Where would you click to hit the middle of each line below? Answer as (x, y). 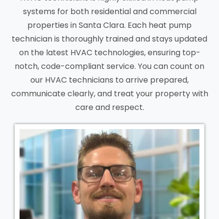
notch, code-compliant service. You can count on (109, 66)
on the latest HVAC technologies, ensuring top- (109, 53)
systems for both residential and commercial (109, 12)
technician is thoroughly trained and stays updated (109, 39)
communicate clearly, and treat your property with (109, 94)
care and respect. (109, 108)
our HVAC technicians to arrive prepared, (109, 80)
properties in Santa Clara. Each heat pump (109, 25)
